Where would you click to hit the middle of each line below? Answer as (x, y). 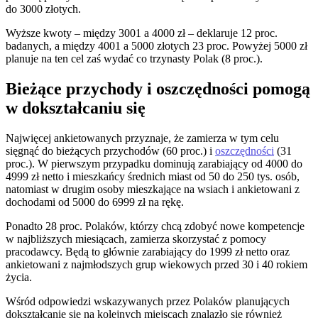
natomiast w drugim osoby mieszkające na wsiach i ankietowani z (153, 190)
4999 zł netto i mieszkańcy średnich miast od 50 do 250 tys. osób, (153, 177)
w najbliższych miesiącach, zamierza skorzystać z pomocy (136, 239)
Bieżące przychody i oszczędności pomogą (158, 89)
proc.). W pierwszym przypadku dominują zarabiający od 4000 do (154, 164)
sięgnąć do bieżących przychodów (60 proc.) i (110, 151)
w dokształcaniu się (76, 108)
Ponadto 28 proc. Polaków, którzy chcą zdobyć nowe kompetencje (155, 226)
